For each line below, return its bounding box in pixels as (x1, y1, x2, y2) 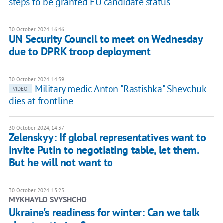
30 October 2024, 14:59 (8, 75, 64, 83)
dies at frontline (8, 94, 73, 107)
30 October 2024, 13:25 (8, 186, 64, 194)
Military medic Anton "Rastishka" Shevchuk (34, 82, 206, 95)
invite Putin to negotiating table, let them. (8, 142, 198, 157)
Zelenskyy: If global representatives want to (8, 130, 206, 144)
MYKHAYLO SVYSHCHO (8, 194, 87, 204)
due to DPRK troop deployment (8, 44, 151, 58)
